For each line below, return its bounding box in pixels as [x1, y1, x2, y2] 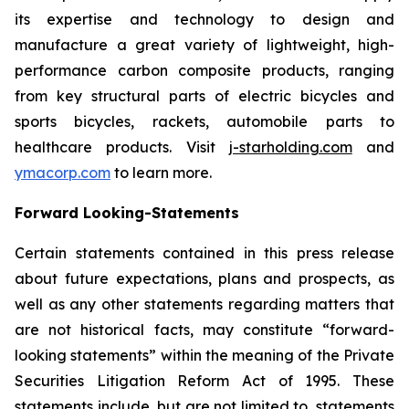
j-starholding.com [228, 138, 352, 156]
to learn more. [110, 163, 212, 182]
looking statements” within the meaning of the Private [15, 346, 394, 364]
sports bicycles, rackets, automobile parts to [15, 112, 394, 131]
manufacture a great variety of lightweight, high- [15, 36, 394, 54]
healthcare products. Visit [15, 138, 229, 156]
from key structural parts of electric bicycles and [15, 87, 394, 105]
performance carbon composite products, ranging [15, 61, 394, 79]
